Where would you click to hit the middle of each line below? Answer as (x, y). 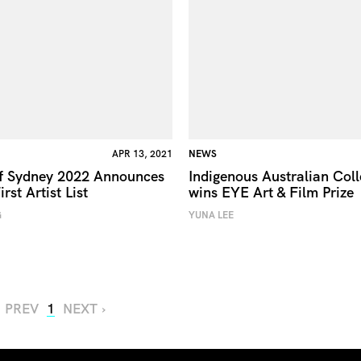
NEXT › (85, 308)
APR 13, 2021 (142, 154)
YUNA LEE (211, 215)
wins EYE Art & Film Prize (271, 192)
